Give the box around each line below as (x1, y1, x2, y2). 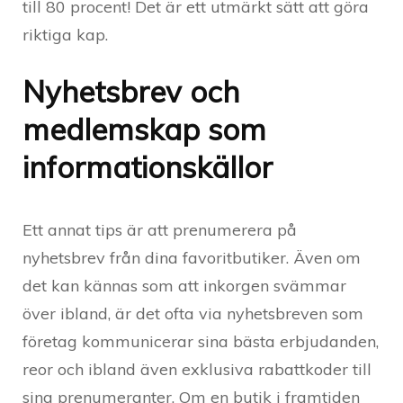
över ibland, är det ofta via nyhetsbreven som (22, 302, 363, 324)
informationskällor (22, 148, 273, 185)
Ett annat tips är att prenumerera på (22, 219, 297, 240)
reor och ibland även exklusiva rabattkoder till (22, 358, 372, 380)
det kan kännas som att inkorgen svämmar (22, 274, 346, 296)
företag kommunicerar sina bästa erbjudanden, (22, 330, 379, 352)
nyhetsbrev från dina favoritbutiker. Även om (22, 246, 361, 268)
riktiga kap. (22, 23, 108, 45)
